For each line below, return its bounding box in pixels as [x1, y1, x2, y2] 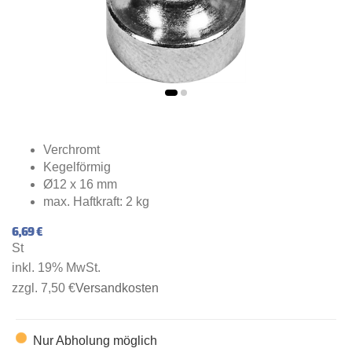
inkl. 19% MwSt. [12, 261, 101, 275]
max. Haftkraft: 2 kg [43, 194, 149, 208]
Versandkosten [75, 281, 159, 295]
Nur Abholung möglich [32, 334, 157, 348]
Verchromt [43, 142, 100, 156]
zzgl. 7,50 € [12, 281, 75, 295]
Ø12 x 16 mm [43, 177, 117, 191]
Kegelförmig [43, 159, 111, 174]
